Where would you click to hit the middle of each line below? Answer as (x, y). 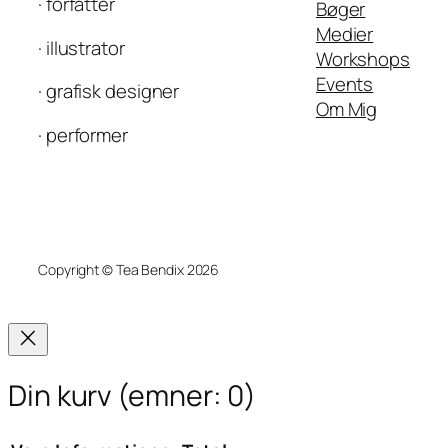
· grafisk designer (109, 91)
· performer (83, 134)
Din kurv (63, 395)
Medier (344, 34)
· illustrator (81, 47)
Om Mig (346, 109)
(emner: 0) (187, 395)
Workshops (362, 59)
